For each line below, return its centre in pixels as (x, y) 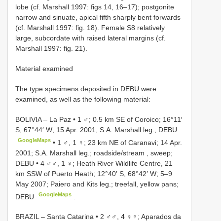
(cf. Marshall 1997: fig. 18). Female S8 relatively (90, 27)
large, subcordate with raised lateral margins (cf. (91, 38)
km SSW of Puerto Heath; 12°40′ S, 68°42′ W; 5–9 (94, 173)
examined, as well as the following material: (83, 99)
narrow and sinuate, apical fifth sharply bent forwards (98, 17)
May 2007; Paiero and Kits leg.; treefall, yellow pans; (97, 184)
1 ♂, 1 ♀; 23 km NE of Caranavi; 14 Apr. (120, 142)
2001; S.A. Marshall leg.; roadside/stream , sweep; (94, 153)
